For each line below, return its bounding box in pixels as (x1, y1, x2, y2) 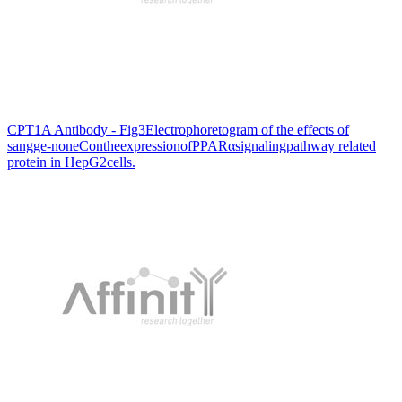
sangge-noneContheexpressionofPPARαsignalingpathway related (7, 137, 376, 153)
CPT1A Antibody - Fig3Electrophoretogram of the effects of (7, 121, 349, 137)
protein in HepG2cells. (7, 153, 135, 170)
